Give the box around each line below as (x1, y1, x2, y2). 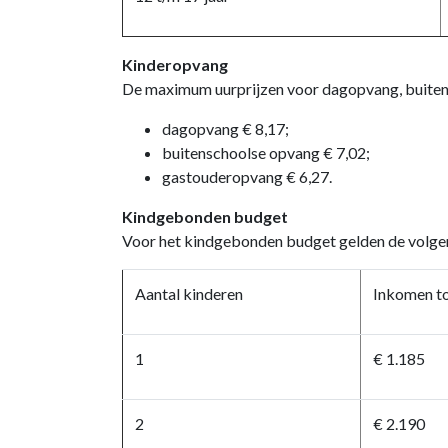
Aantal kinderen (135, 284, 243, 303)
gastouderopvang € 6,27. (162, 167, 332, 186)
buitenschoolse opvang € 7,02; (162, 143, 370, 162)
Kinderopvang (122, 55, 228, 74)
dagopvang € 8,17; (162, 119, 289, 138)
